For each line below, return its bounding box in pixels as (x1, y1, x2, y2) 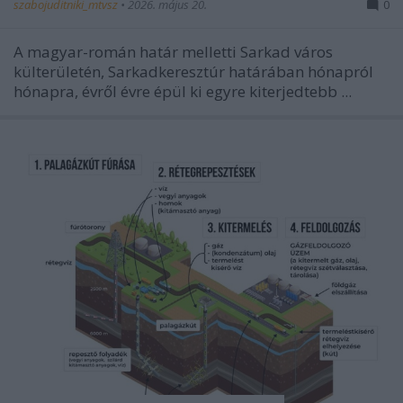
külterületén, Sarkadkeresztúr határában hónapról (13, 60, 373, 82)
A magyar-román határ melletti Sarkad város (13, 40, 333, 62)
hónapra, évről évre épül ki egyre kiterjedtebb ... (13, 80, 352, 102)
